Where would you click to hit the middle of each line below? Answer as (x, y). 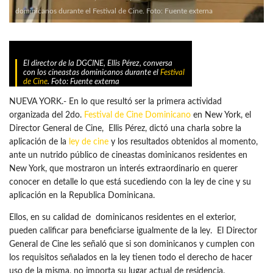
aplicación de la (39, 142)
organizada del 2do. (47, 115)
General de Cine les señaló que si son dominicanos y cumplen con (132, 245)
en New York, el (221, 115)
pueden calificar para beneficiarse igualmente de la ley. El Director (133, 231)
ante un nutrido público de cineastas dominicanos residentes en (128, 156)
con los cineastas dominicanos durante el (92, 73)
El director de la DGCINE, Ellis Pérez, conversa (98, 64)
